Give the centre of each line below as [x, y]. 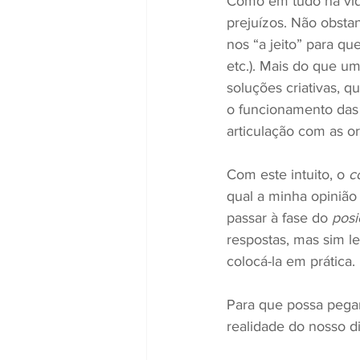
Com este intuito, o [288, 174]
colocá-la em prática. [291, 261]
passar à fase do [279, 218]
